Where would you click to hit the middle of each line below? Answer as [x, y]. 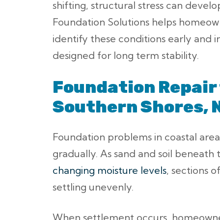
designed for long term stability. [126, 55]
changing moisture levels [110, 170]
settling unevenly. [93, 187]
